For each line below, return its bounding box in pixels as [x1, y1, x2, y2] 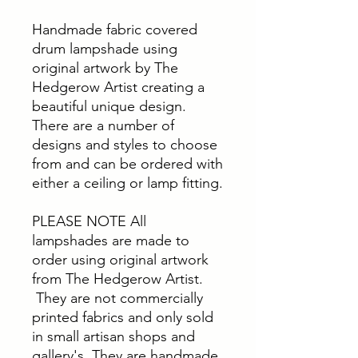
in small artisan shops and [32, 328, 195, 345]
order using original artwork [32, 251, 209, 268]
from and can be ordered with [32, 155, 223, 173]
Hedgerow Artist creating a [32, 78, 205, 96]
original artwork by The [32, 59, 178, 77]
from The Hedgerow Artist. [32, 270, 203, 288]
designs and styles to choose [32, 136, 217, 153]
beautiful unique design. [32, 97, 186, 115]
